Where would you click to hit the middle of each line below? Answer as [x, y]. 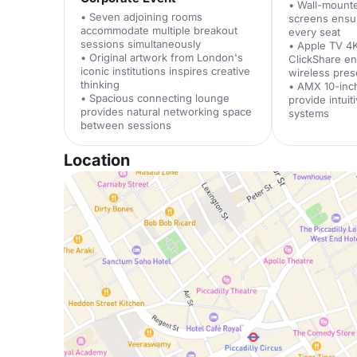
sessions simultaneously [141, 44]
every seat [315, 32]
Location [97, 160]
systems [309, 113]
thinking [100, 84]
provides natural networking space [166, 112]
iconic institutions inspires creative [165, 71]
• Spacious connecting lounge [155, 98]
